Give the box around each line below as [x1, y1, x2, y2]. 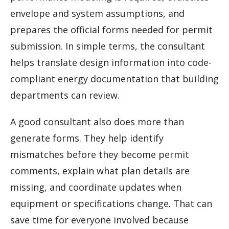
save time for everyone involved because [10, 214, 189, 226]
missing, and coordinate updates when [10, 181, 181, 194]
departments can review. [10, 89, 120, 102]
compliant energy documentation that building [10, 73, 219, 85]
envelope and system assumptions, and [10, 7, 185, 20]
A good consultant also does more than [10, 116, 184, 128]
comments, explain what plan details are [10, 165, 190, 177]
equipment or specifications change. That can [10, 197, 212, 210]
